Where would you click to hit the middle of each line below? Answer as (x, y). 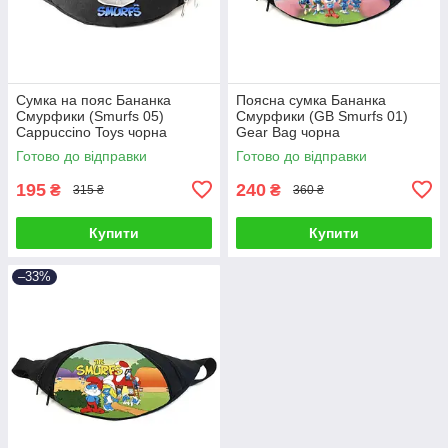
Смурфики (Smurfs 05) (90, 115)
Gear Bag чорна (288, 131)
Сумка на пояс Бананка (93, 99)
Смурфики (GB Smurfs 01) (322, 115)
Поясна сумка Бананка (311, 99)
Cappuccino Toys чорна (91, 131)
